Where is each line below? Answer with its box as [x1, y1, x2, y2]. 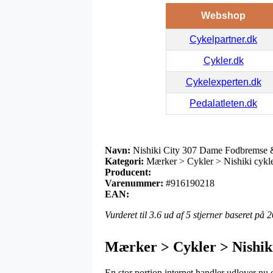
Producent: [105, 166, 151, 177]
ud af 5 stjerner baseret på [161, 209, 267, 220]
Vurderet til [105, 209, 149, 220]
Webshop [200, 10, 246, 21]
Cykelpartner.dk [190, 34, 257, 44]
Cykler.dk [203, 55, 244, 66]
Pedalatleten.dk [190, 97, 257, 108]
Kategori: [105, 155, 144, 166]
